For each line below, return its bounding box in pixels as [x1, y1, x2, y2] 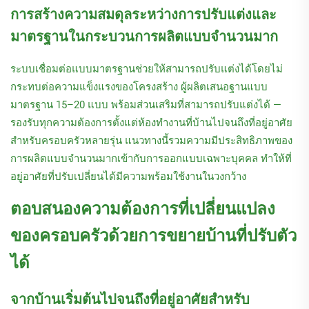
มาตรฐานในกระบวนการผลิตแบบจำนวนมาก [10, 28, 278, 46]
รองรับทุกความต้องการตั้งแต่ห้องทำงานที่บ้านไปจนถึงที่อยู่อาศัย [10, 117, 292, 130]
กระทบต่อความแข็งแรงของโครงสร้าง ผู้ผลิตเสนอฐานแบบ [10, 81, 268, 94]
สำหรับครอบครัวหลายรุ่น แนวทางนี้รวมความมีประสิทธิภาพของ [10, 134, 292, 148]
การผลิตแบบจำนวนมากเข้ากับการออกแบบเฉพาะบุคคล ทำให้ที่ [10, 152, 292, 166]
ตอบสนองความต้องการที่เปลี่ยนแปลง [10, 199, 275, 219]
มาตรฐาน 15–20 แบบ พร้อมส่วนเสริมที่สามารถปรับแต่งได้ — [10, 99, 281, 112]
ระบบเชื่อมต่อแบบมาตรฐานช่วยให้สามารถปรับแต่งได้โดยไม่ [10, 63, 283, 76]
